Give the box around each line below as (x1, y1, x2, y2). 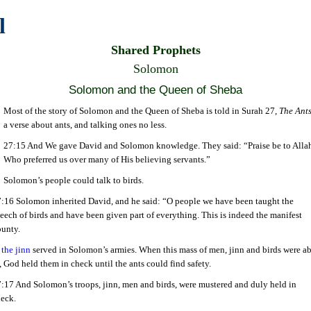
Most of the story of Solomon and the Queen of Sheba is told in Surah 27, (3, 106, 279, 116)
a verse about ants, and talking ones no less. (3, 119, 167, 130)
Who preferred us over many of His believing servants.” (3, 154, 210, 165)
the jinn (1, 244, 31, 255)
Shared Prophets (110, 43, 201, 57)
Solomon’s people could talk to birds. (3, 175, 144, 185)
